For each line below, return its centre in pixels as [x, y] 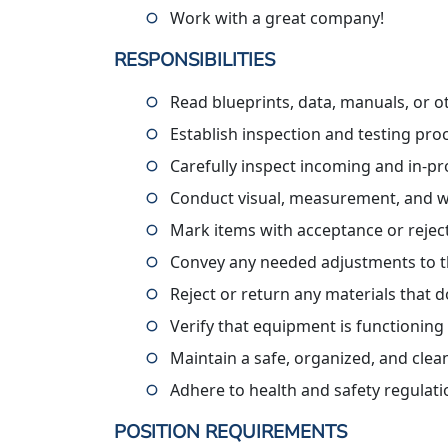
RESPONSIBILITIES [194, 60]
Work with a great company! [277, 18]
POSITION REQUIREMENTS [230, 432]
